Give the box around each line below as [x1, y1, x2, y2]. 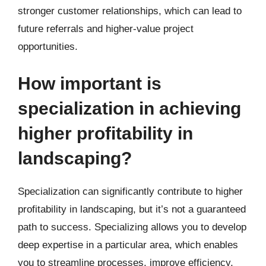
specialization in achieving [18, 98, 241, 118]
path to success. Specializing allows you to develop [18, 221, 246, 233]
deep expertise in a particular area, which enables [18, 239, 238, 251]
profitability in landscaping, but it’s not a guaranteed [18, 203, 246, 215]
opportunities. [18, 41, 78, 52]
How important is [18, 73, 161, 93]
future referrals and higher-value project [18, 23, 194, 34]
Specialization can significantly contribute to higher [18, 185, 243, 197]
